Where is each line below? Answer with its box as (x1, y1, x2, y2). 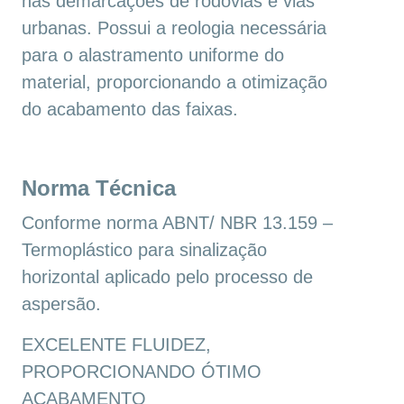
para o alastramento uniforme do (22, 45, 284, 66)
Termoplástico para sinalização (22, 240, 267, 261)
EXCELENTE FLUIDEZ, (22, 335, 211, 355)
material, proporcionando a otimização (22, 72, 327, 93)
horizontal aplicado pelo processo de (22, 267, 313, 288)
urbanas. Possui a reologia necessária (22, 18, 326, 39)
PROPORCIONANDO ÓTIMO (22, 362, 262, 382)
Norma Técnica (22, 176, 176, 201)
